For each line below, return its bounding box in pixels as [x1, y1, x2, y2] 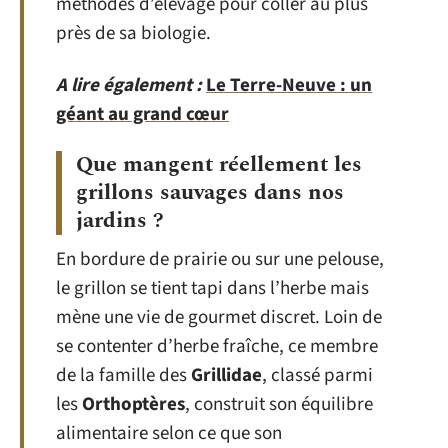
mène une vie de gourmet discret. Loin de [56, 304, 382, 331]
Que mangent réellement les [76, 148, 362, 181]
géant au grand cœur [56, 100, 229, 128]
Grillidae [191, 362, 262, 389]
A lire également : [56, 71, 202, 99]
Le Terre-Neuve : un [206, 71, 372, 99]
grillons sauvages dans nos [76, 176, 344, 209]
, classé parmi [262, 362, 373, 389]
